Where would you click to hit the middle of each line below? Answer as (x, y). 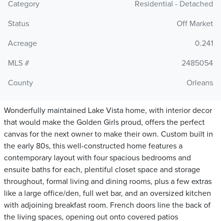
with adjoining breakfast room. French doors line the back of (107, 205)
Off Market (195, 24)
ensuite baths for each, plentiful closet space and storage (102, 170)
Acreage (22, 44)
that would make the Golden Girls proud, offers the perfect (104, 123)
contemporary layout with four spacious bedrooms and (97, 158)
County (20, 83)
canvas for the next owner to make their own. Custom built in (109, 134)
